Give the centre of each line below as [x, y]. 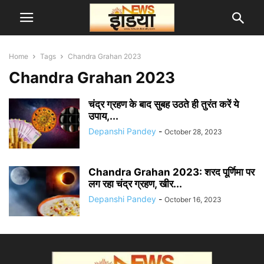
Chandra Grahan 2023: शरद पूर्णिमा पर [171, 172]
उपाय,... [103, 116]
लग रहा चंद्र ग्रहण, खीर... [135, 184]
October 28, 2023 [193, 132]
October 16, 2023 [193, 199]
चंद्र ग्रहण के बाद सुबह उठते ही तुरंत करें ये [164, 104]
